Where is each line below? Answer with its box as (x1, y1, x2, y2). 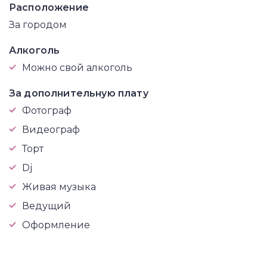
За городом (9, 19, 67, 30)
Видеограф (22, 124, 80, 135)
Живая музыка (22, 181, 96, 193)
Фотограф (22, 105, 72, 116)
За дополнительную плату (9, 88, 148, 99)
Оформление (22, 219, 90, 231)
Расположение (9, 2, 89, 13)
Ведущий (22, 200, 71, 212)
